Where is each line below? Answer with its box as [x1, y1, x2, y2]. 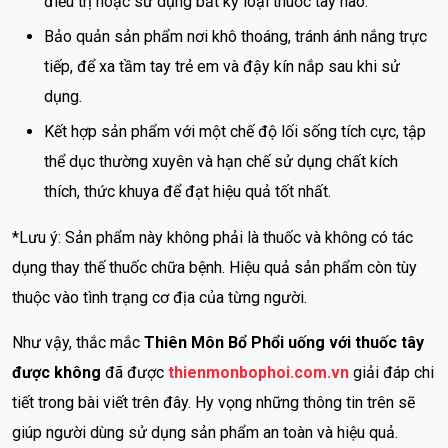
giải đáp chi [349, 363, 434, 383]
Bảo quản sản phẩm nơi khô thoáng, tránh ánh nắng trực [44, 27, 427, 47]
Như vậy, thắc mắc [12, 333, 144, 353]
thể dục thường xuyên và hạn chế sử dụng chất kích [44, 152, 398, 172]
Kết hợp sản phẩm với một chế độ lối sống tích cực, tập [44, 122, 426, 142]
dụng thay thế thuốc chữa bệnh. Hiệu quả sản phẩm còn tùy [12, 258, 417, 278]
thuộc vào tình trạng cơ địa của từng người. [12, 288, 307, 308]
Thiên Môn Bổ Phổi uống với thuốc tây [144, 333, 424, 353]
